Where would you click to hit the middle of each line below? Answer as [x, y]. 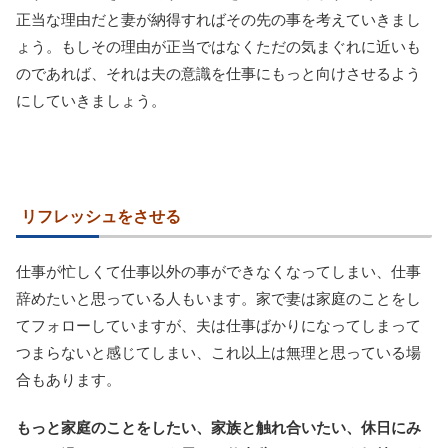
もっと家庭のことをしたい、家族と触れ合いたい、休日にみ [218, 427]
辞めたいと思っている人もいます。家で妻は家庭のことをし [218, 298]
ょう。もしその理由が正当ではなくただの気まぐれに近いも [218, 46]
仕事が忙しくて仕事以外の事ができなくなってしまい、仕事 [218, 271]
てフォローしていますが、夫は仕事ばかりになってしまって [218, 325]
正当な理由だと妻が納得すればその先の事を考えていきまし [218, 19]
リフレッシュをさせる [101, 216]
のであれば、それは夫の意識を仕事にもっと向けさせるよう [218, 73]
